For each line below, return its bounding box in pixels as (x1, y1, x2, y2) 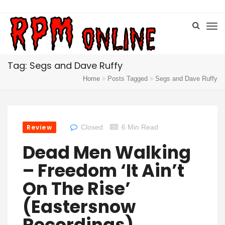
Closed (80, 123, 103, 131)
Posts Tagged (105, 75, 150, 82)
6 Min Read (121, 123, 158, 131)
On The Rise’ (23, 176, 131, 201)
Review (27, 123, 52, 132)
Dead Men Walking (23, 140, 191, 165)
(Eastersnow (23, 194, 136, 219)
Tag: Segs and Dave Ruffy (8, 59, 123, 72)
